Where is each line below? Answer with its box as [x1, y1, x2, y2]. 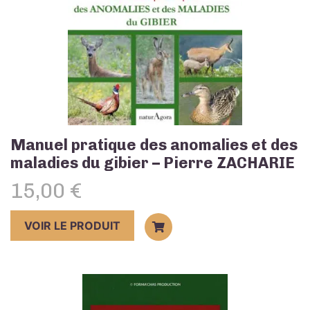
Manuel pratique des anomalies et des [10, 136, 298, 155]
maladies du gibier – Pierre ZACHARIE [10, 154, 295, 173]
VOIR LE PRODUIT [24, 219, 120, 233]
